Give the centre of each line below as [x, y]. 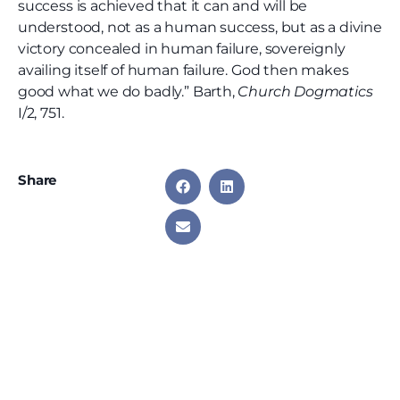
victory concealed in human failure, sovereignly [182, 49]
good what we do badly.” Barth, [128, 92]
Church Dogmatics [305, 92]
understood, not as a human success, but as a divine [200, 28]
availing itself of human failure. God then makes [183, 71]
